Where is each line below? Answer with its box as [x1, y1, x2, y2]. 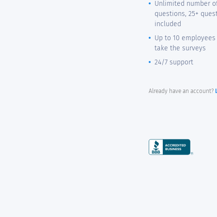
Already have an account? [149, 88, 215, 94]
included [155, 20, 181, 28]
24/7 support [155, 58, 193, 66]
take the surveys [155, 44, 206, 52]
